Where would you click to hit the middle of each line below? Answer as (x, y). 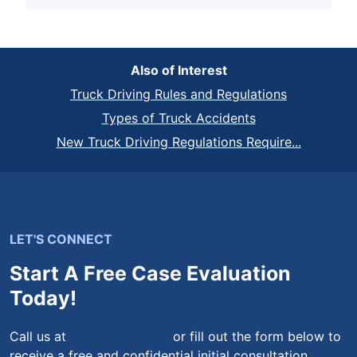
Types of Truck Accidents (178, 118)
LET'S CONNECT (61, 239)
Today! (43, 298)
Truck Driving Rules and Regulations (178, 94)
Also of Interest (178, 70)
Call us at (40, 336)
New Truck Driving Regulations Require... (178, 141)
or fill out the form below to (255, 336)
